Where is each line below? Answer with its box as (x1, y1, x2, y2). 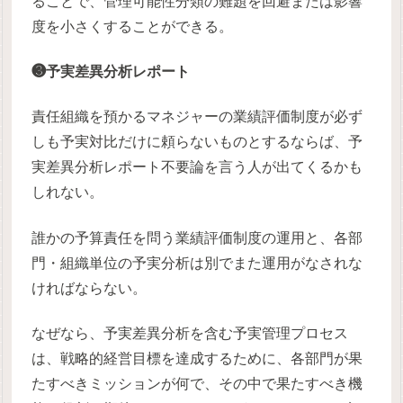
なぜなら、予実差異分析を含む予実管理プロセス (31, 326, 349, 342)
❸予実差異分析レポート (31, 63, 191, 79)
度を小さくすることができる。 (31, 18, 234, 34)
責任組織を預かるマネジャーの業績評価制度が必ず (31, 109, 363, 125)
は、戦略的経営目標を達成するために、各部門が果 (31, 351, 363, 367)
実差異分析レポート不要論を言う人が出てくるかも (31, 159, 363, 175)
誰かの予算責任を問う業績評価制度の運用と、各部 (31, 229, 363, 246)
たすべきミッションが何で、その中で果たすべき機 (31, 376, 363, 392)
